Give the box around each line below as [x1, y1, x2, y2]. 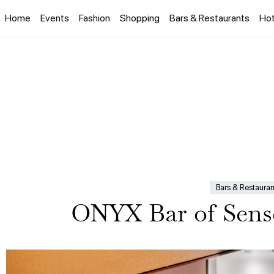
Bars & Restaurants [169, 12, 250, 24]
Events [40, 12, 69, 24]
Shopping [120, 12, 160, 24]
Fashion [79, 12, 110, 24]
